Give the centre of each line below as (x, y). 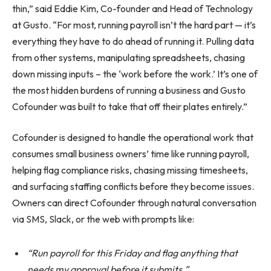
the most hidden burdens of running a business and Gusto (129, 90)
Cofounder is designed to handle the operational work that (133, 138)
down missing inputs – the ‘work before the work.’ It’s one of (135, 73)
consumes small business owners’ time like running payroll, (131, 154)
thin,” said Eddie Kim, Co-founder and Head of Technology (132, 8)
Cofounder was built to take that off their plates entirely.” (131, 106)
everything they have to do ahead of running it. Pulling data (133, 41)
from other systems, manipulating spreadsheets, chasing (129, 57)
